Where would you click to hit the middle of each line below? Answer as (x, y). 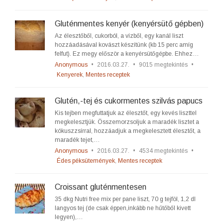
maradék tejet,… (77, 140)
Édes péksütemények (86, 161)
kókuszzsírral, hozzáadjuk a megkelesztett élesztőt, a (128, 131)
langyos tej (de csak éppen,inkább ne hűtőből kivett (123, 208)
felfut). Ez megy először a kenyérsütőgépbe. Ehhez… (127, 54)
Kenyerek (70, 75)
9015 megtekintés (163, 65)
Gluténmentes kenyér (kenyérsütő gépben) (129, 24)
